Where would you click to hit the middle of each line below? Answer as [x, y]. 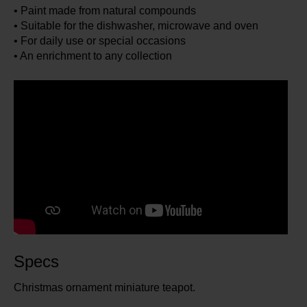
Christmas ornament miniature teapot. [105, 288]
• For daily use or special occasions [100, 41]
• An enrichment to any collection [93, 56]
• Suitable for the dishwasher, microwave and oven [136, 26]
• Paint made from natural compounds [105, 11]
